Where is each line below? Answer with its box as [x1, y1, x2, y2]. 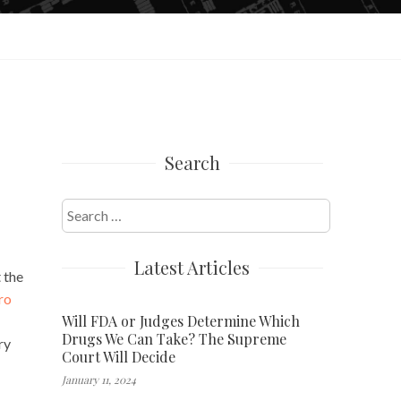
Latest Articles [134, 254, 251, 279]
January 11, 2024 [61, 371, 136, 387]
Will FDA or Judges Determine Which [61, 311, 300, 330]
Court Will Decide [61, 346, 175, 366]
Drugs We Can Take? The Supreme [61, 328, 286, 348]
